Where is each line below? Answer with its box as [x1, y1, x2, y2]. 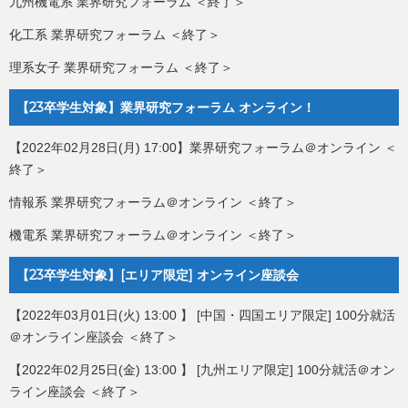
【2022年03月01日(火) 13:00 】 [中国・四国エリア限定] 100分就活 [9, 308, 395, 323]
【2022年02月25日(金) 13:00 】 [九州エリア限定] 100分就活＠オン [9, 362, 395, 378]
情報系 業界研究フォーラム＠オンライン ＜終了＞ [9, 195, 297, 210]
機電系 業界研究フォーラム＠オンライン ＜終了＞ [9, 228, 297, 243]
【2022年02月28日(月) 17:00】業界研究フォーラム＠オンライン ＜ [9, 140, 397, 156]
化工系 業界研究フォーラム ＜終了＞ [9, 27, 220, 43]
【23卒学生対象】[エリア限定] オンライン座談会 [16, 267, 299, 284]
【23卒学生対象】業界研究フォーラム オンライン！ [16, 99, 315, 117]
